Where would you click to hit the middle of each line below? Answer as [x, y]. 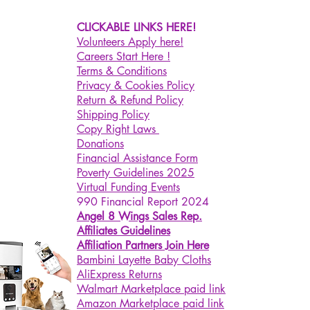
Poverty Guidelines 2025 [136, 173]
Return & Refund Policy [130, 100]
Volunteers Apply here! [130, 42]
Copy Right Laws [118, 129]
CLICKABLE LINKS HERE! [136, 27]
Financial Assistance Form [137, 158]
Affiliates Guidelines [124, 231]
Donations [100, 144]
